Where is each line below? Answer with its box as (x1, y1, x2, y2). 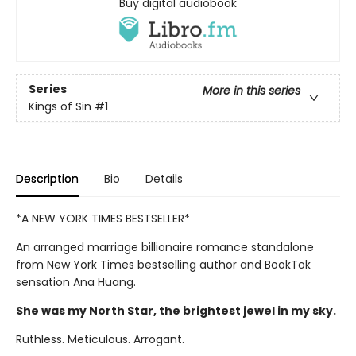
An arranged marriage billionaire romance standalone (16, 239, 314, 256)
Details (145, 171, 183, 188)
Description (16, 171, 79, 188)
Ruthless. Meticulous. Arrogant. (16, 331, 184, 348)
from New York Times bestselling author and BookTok (16, 257, 311, 273)
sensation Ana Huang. (16, 274, 136, 291)
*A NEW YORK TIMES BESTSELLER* (16, 211, 190, 227)
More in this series (203, 82, 300, 99)
